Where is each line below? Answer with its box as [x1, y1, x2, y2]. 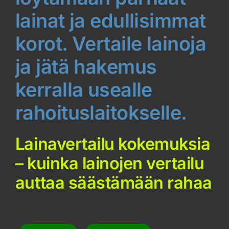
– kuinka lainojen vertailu [15, 153, 204, 174]
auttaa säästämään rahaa [15, 173, 212, 193]
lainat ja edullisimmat [15, 9, 206, 33]
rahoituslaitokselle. [15, 101, 187, 125]
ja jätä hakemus [15, 55, 157, 79]
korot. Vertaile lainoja [15, 32, 206, 56]
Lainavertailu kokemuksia [15, 134, 211, 154]
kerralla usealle [15, 78, 152, 102]
